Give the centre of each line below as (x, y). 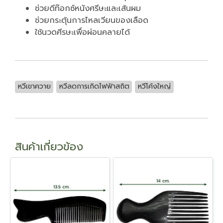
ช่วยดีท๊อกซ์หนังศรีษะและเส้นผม (88, 8)
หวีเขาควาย (34, 86)
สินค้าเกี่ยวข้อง (49, 147)
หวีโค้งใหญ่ (154, 86)
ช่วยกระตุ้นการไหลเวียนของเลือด (92, 20)
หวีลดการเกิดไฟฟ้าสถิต (94, 86)
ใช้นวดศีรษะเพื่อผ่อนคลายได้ (82, 32)
